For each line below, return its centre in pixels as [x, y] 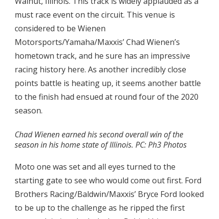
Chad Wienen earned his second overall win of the [99, 135]
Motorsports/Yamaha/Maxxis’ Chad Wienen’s [97, 42]
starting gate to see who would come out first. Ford [108, 181]
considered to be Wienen [60, 29]
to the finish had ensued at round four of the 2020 [107, 97]
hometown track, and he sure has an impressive [102, 56]
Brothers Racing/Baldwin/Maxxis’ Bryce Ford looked [109, 194]
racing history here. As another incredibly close [100, 70]
